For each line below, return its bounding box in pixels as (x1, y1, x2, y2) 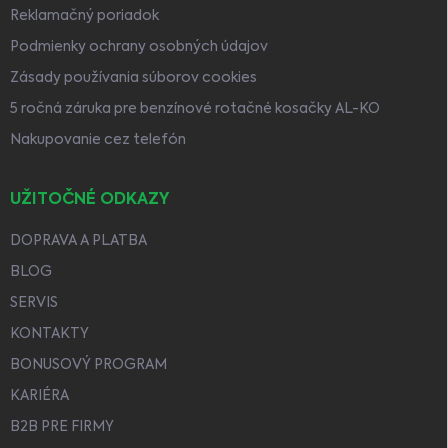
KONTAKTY (10, 326, 89, 341)
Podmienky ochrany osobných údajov (10, 39, 268, 54)
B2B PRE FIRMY (10, 419, 114, 434)
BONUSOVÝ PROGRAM (10, 357, 167, 372)
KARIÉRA (10, 388, 69, 403)
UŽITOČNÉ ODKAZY (10, 191, 170, 208)
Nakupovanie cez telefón (10, 132, 186, 147)
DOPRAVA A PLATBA (10, 233, 147, 248)
